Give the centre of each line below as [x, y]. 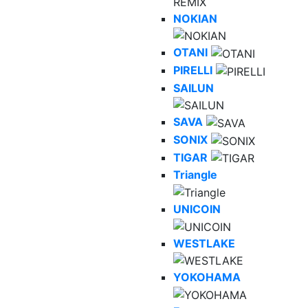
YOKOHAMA [207, 277]
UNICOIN [197, 209]
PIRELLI [193, 70]
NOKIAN [195, 18]
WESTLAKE [204, 243]
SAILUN [194, 88]
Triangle [195, 175]
